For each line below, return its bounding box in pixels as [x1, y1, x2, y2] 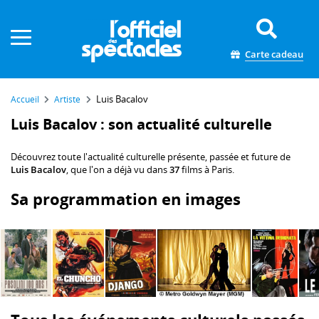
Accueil [16, 94, 39, 105]
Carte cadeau [244, 48, 303, 61]
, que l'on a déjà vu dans [66, 163, 169, 177]
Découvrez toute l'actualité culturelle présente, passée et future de [11, 150, 291, 164]
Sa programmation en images [11, 189, 241, 210]
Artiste [54, 94, 81, 105]
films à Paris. [179, 163, 234, 177]
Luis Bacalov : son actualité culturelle [11, 114, 272, 135]
